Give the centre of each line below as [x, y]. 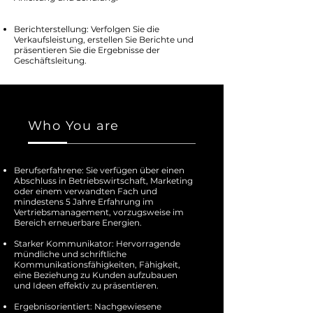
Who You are [74, 126]
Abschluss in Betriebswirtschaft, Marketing [103, 181]
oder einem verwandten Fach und [86, 191]
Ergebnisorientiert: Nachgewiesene [88, 306]
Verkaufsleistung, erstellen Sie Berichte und [104, 39]
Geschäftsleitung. [50, 60]
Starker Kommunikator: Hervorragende [97, 243]
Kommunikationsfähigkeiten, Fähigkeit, [97, 264]
